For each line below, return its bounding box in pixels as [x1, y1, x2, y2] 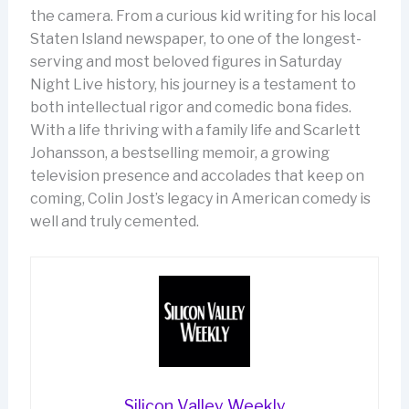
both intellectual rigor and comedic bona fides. [29, 99, 351, 116]
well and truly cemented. [29, 213, 199, 230]
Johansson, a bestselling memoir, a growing [29, 144, 330, 162]
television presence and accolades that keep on [29, 167, 364, 184]
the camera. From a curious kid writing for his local [29, 7, 376, 25]
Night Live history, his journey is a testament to [29, 76, 356, 93]
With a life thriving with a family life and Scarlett [29, 121, 361, 139]
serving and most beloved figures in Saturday [29, 53, 341, 70]
